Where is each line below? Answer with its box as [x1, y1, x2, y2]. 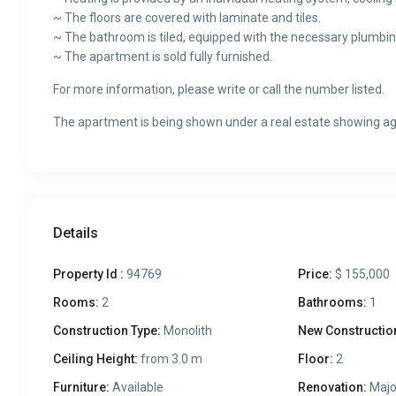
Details [53, 225, 99, 242]
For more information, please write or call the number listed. [53, 82, 385, 97]
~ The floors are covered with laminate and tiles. [53, 11, 322, 26]
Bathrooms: [297, 295, 367, 310]
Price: [297, 267, 332, 282]
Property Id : [53, 267, 125, 282]
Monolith [161, 324, 213, 339]
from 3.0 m [138, 352, 203, 367]
